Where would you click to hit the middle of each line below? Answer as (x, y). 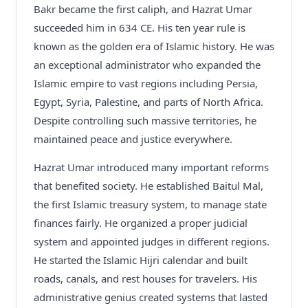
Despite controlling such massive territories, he (145, 120)
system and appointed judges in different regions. (152, 241)
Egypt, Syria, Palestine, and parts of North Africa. (148, 102)
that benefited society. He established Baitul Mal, (148, 186)
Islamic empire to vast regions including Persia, (146, 83)
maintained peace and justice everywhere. (133, 139)
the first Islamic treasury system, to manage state (150, 204)
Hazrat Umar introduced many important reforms (151, 167)
